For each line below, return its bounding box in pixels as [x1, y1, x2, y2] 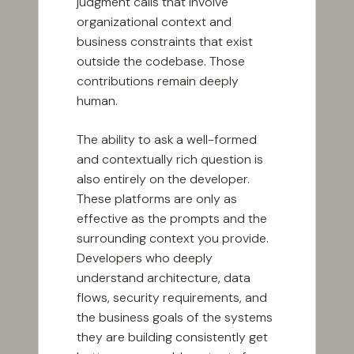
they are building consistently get [77, 329, 268, 346]
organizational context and [77, 13, 232, 31]
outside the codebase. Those [77, 53, 245, 70]
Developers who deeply [77, 250, 213, 267]
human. [77, 92, 118, 110]
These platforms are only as [77, 190, 237, 208]
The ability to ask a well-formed [77, 131, 257, 149]
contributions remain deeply [77, 73, 239, 90]
